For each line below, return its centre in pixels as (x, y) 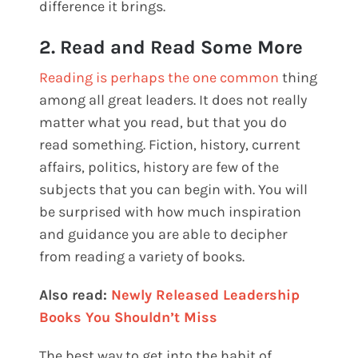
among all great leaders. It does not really (173, 100)
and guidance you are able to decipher (164, 235)
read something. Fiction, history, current (170, 145)
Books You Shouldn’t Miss (129, 318)
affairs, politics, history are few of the (159, 167)
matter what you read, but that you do (163, 123)
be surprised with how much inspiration (171, 212)
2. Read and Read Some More (171, 48)
